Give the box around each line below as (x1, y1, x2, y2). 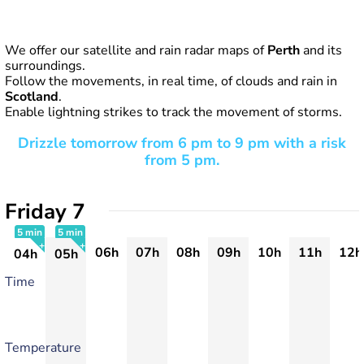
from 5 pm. (145, 150, 219, 170)
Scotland (5, 88, 58, 106)
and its (300, 41, 342, 59)
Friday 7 (5, 197, 85, 226)
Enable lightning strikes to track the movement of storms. (5, 103, 342, 121)
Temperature (5, 339, 81, 357)
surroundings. (5, 57, 85, 75)
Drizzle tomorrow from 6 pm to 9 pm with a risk (18, 133, 346, 153)
